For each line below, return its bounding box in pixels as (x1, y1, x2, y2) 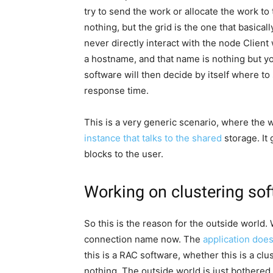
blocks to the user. (84, 148, 163, 160)
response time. (84, 85, 149, 97)
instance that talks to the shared (84, 132, 222, 144)
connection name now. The (84, 233, 203, 246)
